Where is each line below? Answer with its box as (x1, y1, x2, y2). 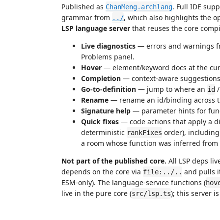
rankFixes (127, 129, 162, 137)
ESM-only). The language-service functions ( (61, 178, 206, 187)
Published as (61, 2, 106, 11)
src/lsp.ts (132, 190, 171, 197)
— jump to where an (136, 84, 207, 94)
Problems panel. (81, 52, 135, 61)
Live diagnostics (81, 41, 136, 51)
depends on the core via (61, 167, 143, 176)
